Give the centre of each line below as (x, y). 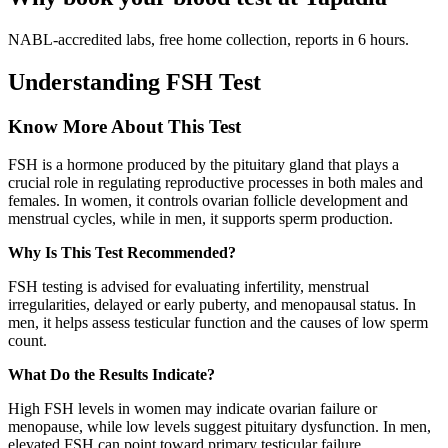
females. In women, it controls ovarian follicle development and (208, 201)
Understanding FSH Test (134, 81)
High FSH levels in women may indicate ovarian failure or (192, 409)
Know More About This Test (124, 126)
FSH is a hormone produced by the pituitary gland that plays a (203, 165)
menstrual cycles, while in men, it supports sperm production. (200, 219)
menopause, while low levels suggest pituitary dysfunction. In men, (219, 427)
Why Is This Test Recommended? (122, 253)
